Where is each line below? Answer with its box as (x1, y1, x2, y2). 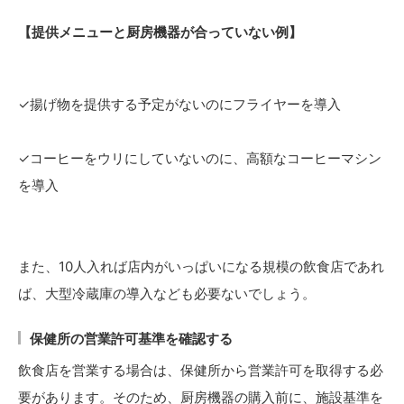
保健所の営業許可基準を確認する (30, 330, 233, 348)
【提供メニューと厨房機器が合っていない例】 (18, 23, 302, 41)
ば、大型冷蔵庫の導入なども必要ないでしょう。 (18, 285, 316, 303)
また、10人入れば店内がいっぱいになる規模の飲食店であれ (18, 258, 384, 276)
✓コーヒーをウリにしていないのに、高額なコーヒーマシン (18, 150, 381, 168)
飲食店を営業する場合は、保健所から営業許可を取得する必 (18, 362, 383, 380)
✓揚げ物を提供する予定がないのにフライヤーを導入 (18, 96, 341, 114)
